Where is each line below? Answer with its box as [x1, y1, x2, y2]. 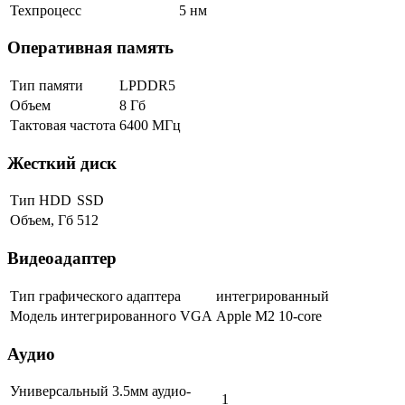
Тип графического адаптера [10, 287, 181, 304]
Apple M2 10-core [216, 307, 322, 324]
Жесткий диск [7, 153, 117, 173]
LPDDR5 [119, 78, 175, 94]
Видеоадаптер [7, 249, 117, 268]
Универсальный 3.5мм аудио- [10, 383, 191, 400]
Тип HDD [10, 193, 71, 209]
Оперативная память [7, 38, 174, 58]
